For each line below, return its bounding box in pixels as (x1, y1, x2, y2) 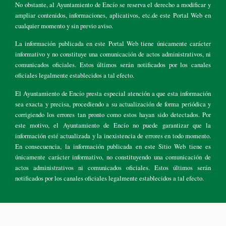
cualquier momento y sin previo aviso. (15, 21, 113, 30)
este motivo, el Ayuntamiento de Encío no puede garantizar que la (15, 120, 211, 130)
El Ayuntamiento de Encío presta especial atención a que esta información (15, 88, 211, 98)
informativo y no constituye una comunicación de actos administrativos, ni (15, 49, 211, 59)
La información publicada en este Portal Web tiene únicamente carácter (15, 39, 211, 48)
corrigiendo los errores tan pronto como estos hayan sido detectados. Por (15, 109, 211, 119)
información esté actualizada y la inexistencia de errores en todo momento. (15, 131, 211, 140)
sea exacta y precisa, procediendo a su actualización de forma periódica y (15, 99, 211, 108)
